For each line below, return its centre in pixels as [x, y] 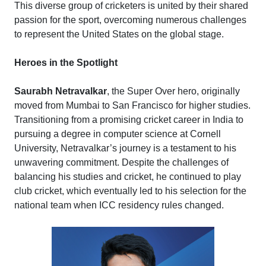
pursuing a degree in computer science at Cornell [118, 134]
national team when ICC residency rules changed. [119, 205]
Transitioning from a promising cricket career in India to [129, 119]
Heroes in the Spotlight [66, 62]
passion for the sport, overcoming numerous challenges [130, 20]
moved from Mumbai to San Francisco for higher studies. [132, 105]
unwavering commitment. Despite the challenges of [121, 162]
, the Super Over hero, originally [173, 91]
